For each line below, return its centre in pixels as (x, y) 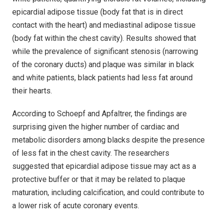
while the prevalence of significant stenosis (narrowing (105, 51)
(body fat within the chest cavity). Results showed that (104, 38)
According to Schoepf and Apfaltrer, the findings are (100, 114)
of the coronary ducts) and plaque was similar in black (103, 64)
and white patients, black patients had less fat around (102, 77)
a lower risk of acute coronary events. (76, 206)
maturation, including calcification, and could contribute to (108, 193)
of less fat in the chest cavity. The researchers (91, 153)
